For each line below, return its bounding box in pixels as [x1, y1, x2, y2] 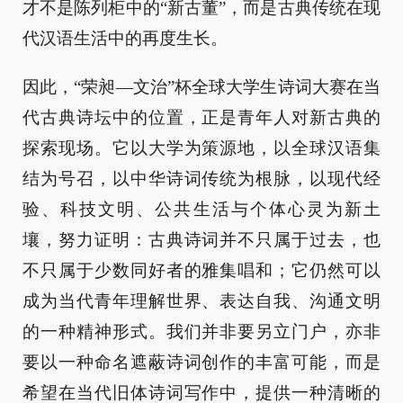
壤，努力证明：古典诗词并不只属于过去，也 [22, 230, 381, 249]
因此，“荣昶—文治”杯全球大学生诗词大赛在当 [22, 77, 381, 96]
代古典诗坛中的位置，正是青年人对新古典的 [22, 108, 381, 127]
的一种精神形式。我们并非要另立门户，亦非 [22, 322, 381, 341]
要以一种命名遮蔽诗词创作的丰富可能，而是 [22, 353, 381, 372]
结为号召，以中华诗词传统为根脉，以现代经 [22, 169, 381, 188]
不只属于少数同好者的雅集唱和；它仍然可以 [22, 261, 381, 280]
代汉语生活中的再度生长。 [22, 29, 228, 48]
